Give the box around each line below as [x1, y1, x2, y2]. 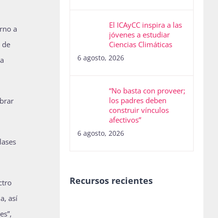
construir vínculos [109, 105, 169, 115]
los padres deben [109, 95, 166, 106]
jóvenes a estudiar [109, 30, 170, 40]
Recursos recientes [69, 175, 153, 187]
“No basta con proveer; [109, 86, 185, 96]
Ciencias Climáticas [109, 39, 172, 50]
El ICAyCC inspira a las [109, 20, 182, 30]
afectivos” [109, 115, 141, 125]
